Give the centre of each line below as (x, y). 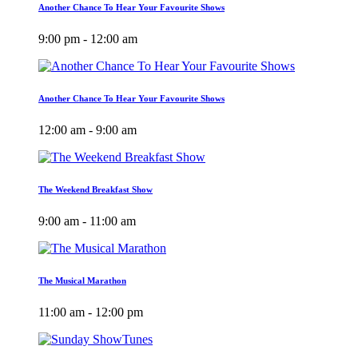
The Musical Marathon (82, 280)
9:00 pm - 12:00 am (88, 38)
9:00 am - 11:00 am (87, 221)
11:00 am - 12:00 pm (91, 312)
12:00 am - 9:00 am (88, 129)
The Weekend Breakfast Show (95, 189)
